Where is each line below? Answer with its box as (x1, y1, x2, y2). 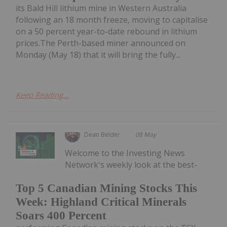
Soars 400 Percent (16, 209, 106, 222)
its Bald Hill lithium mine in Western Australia (16, 3, 186, 14)
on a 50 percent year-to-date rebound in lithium (16, 26, 197, 37)
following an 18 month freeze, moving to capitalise (16, 14, 208, 26)
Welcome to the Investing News (65, 147, 185, 159)
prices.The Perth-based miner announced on (16, 37, 185, 49)
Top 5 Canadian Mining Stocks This (16, 181, 197, 195)
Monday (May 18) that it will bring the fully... (16, 49, 180, 61)
